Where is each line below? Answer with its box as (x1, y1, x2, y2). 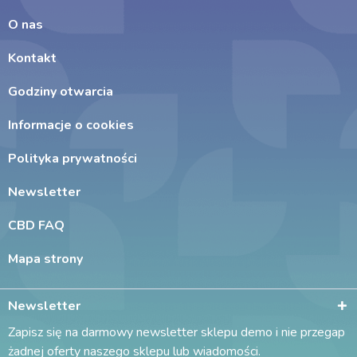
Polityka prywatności (8, 150, 137, 167)
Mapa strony (8, 250, 83, 268)
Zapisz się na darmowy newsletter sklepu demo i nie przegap (8, 324, 345, 341)
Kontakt (8, 49, 57, 67)
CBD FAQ (8, 217, 65, 234)
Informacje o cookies (8, 116, 134, 134)
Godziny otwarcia (8, 83, 113, 100)
